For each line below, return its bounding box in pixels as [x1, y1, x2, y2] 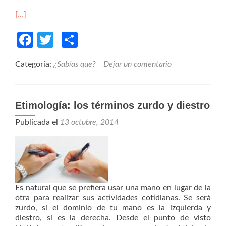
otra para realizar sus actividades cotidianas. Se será [15, 194, 211, 202]
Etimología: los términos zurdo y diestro [15, 100, 210, 111]
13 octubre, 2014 [60, 118, 119, 127]
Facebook [33, 32, 101, 48]
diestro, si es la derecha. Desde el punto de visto [15, 214, 211, 222]
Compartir [78, 32, 150, 48]
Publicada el [15, 118, 60, 127]
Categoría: [15, 60, 53, 69]
